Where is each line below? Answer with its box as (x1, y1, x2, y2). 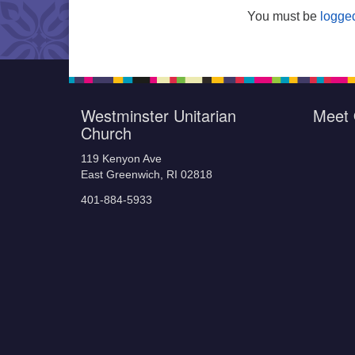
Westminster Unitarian (81, 104, 236, 127)
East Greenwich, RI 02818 (81, 169, 212, 181)
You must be (247, 10, 320, 23)
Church (81, 121, 132, 144)
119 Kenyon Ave (81, 153, 162, 165)
